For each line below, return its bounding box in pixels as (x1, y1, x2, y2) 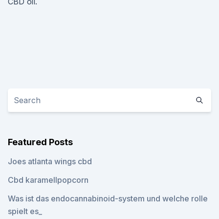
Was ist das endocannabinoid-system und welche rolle (8, 194, 208, 203)
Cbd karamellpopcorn (8, 175, 88, 185)
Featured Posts (8, 137, 73, 147)
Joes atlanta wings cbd (8, 156, 92, 166)
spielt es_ (8, 206, 42, 216)
